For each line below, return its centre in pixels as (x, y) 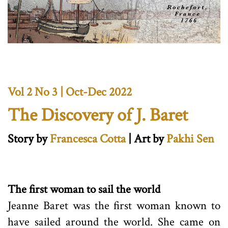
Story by (27, 138)
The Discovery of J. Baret (98, 115)
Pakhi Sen (190, 138)
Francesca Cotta (88, 138)
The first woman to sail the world (84, 189)
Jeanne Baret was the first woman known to (114, 205)
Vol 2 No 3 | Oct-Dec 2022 (70, 92)
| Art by (146, 138)
